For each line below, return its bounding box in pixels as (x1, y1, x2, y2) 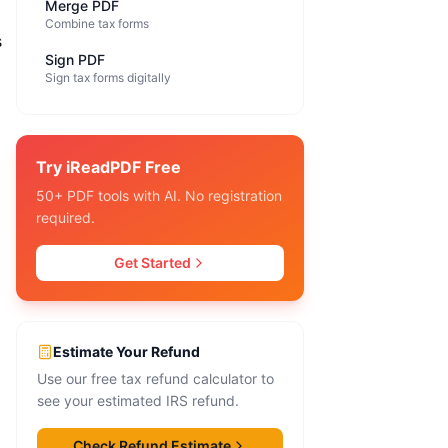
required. (36, 209, 95, 226)
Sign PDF (45, 51, 105, 68)
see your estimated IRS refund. (37, 392, 239, 409)
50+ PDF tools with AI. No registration (36, 187, 282, 204)
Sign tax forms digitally (45, 70, 171, 85)
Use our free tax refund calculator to (37, 370, 274, 387)
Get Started (113, 254, 191, 271)
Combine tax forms (45, 16, 149, 31)
